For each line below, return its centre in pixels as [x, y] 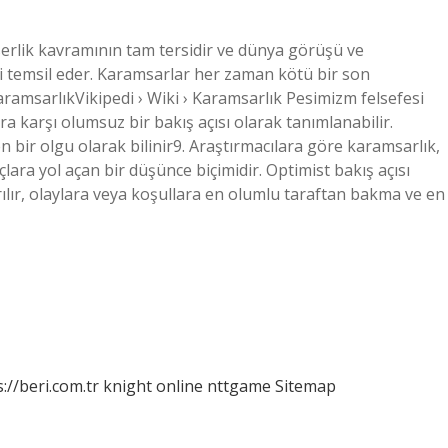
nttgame [239, 386]
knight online [153, 386]
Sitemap [305, 386]
